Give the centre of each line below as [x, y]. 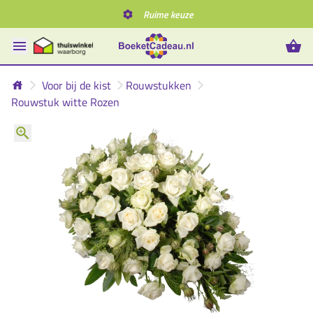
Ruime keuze [168, 14]
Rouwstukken [159, 85]
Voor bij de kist [77, 85]
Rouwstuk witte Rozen [65, 102]
